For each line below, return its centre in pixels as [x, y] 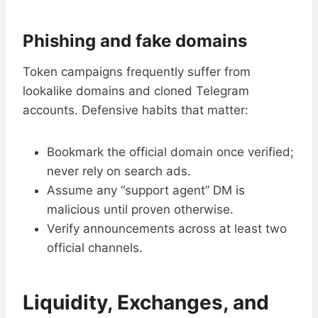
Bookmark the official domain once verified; [170, 152]
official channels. [95, 248]
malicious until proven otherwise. [140, 210]
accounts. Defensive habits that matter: [136, 110]
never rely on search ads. [119, 171]
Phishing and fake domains [135, 41]
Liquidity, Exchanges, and [146, 303]
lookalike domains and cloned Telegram [136, 91]
